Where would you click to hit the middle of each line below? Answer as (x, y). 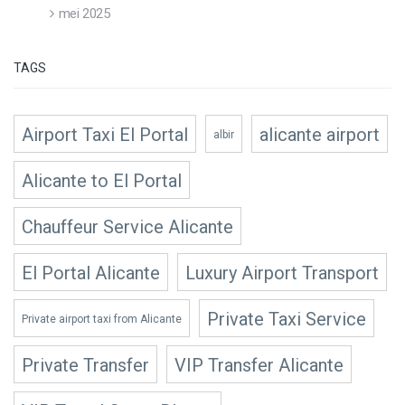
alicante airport (320, 134)
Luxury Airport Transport (282, 273)
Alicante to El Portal (102, 180)
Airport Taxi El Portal (105, 134)
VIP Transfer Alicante (259, 365)
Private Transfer (85, 365)
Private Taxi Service (287, 319)
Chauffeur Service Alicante (127, 226)
